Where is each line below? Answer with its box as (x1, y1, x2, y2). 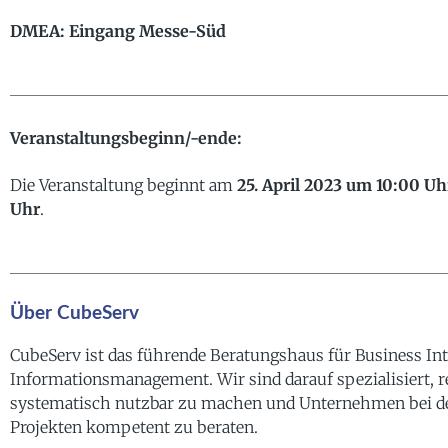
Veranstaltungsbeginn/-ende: (10, 128, 242, 149)
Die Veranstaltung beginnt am (10, 174, 237, 195)
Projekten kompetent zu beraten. (10, 416, 258, 437)
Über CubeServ (10, 303, 139, 323)
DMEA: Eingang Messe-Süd (10, 20, 226, 41)
